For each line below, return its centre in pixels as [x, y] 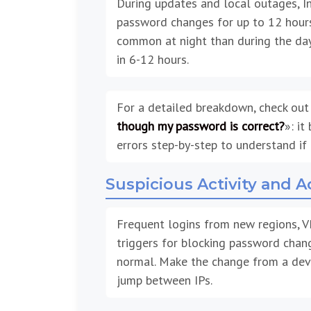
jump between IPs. [165, 280]
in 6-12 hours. [153, 60]
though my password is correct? [201, 126]
